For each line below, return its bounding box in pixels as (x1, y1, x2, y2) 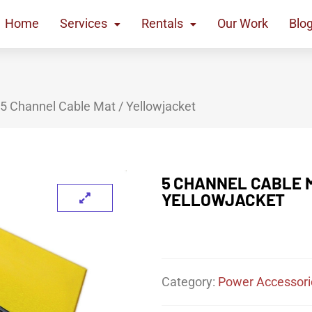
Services (59, 17, 107, 31)
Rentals (141, 17, 183, 31)
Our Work (217, 17, 268, 31)
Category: (161, 274, 218, 289)
